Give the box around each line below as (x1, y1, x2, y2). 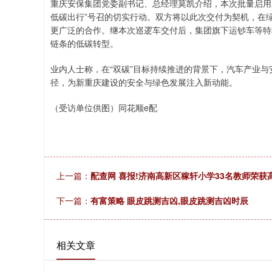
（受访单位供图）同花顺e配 (50, 101, 157, 114)
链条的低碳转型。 (50, 36, 118, 49)
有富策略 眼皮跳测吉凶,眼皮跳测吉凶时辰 (90, 194, 248, 206)
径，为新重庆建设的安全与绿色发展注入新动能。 (50, 75, 237, 88)
